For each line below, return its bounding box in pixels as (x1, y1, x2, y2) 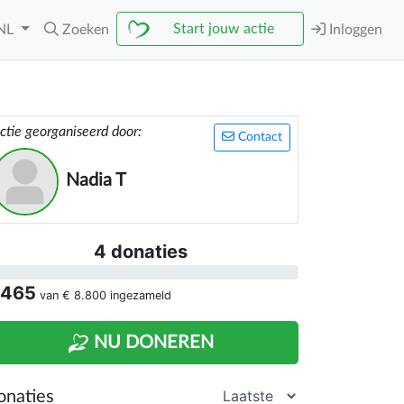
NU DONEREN (89, 334, 214, 352)
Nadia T (66, 171, 126, 189)
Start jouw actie (173, 22, 274, 36)
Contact (234, 131, 282, 143)
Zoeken (62, 23, 109, 37)
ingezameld (106, 289, 171, 302)
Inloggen (326, 23, 382, 37)
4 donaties (94, 241, 188, 262)
